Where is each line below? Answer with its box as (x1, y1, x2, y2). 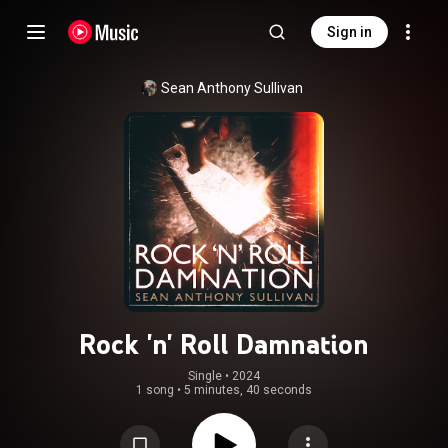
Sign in (327, 24, 372, 40)
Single (188, 369, 222, 383)
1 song (136, 383, 174, 397)
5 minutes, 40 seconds (184, 383, 312, 397)
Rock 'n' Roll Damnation (79, 327, 369, 361)
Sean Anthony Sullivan (161, 80, 303, 96)
